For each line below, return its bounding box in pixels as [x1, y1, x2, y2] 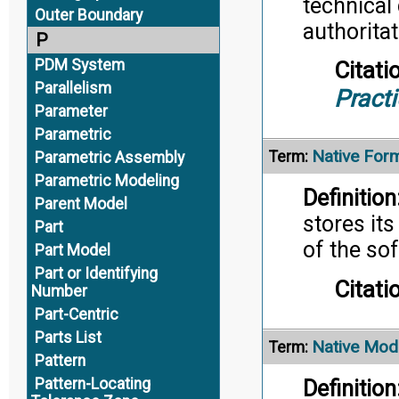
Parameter [34, 102, 108, 120]
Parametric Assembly [34, 149, 184, 167]
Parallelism [34, 79, 111, 97]
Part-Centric [34, 305, 118, 323]
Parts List [34, 329, 102, 346]
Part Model [34, 241, 110, 259]
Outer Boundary [34, 6, 142, 24]
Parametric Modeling [34, 172, 179, 190]
